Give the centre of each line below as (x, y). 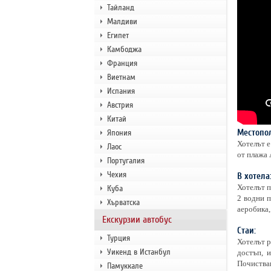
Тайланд (120, 8)
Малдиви (122, 21)
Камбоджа (124, 49)
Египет (118, 35)
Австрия (120, 105)
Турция (118, 238)
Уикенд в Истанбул (139, 252)
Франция (122, 63)
